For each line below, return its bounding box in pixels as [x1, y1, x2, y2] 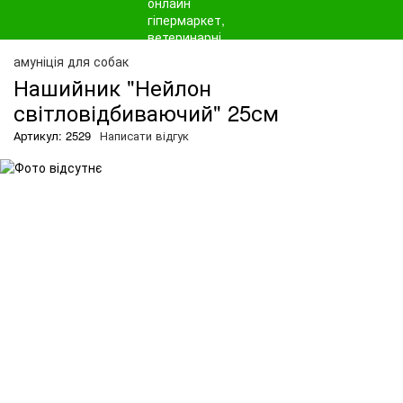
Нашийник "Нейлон [13, 71, 211, 103]
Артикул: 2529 [13, 127, 91, 144]
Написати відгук [100, 127, 189, 144]
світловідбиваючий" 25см [13, 96, 279, 128]
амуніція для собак [13, 52, 129, 70]
